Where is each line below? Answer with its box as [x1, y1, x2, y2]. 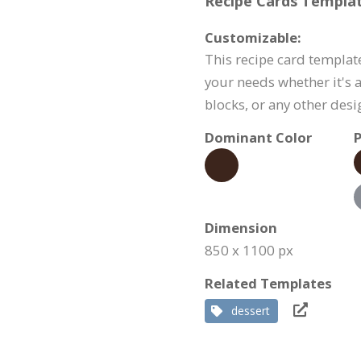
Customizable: [205, 28, 301, 47]
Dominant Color [205, 128, 312, 147]
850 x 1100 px [205, 241, 293, 259]
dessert [231, 303, 270, 318]
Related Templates [205, 274, 332, 293]
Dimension [205, 218, 277, 237]
